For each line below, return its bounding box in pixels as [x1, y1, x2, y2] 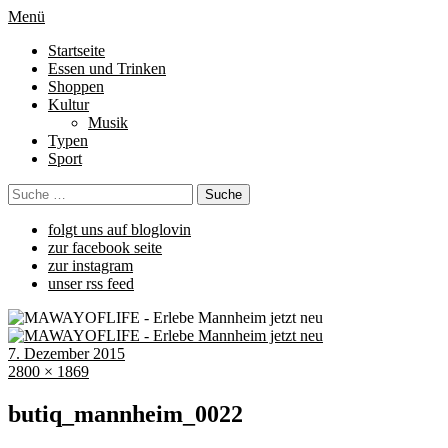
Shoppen [48, 78, 104, 95]
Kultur [48, 96, 89, 113]
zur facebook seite [48, 239, 162, 256]
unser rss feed [48, 275, 134, 292]
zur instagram [48, 257, 133, 274]
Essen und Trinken [48, 60, 166, 77]
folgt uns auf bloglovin [48, 221, 191, 238]
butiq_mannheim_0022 [8, 400, 243, 427]
